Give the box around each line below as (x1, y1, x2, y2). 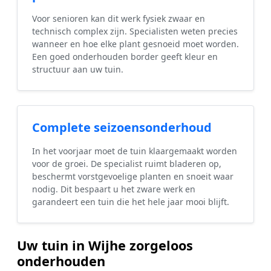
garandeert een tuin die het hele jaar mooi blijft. (32, 196, 229, 208)
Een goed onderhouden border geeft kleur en (32, 51, 218, 63)
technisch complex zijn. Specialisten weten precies (32, 25, 238, 38)
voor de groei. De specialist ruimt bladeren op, (32, 158, 221, 170)
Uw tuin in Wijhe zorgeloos (17, 237, 193, 255)
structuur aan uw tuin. (32, 64, 123, 76)
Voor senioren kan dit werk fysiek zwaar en (32, 13, 205, 25)
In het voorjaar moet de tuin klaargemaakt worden (32, 145, 237, 157)
